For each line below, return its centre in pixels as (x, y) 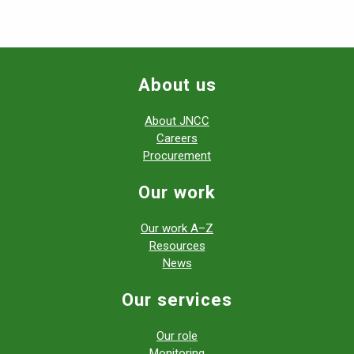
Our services (177, 299)
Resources (177, 245)
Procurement (177, 155)
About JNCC (177, 121)
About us (177, 84)
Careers (177, 138)
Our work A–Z (177, 228)
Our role (177, 335)
